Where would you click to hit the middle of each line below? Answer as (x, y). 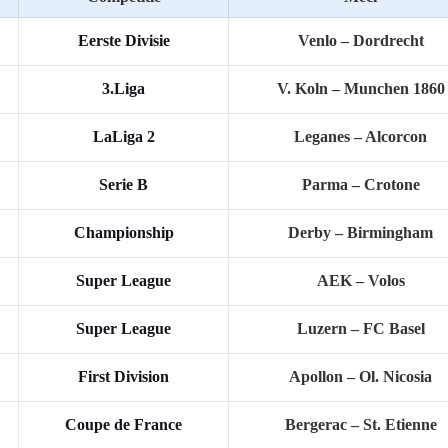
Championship (123, 232)
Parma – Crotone (360, 184)
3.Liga (123, 88)
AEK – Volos (360, 280)
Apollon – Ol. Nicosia (360, 376)
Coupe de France (123, 424)
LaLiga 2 (123, 136)
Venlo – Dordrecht (360, 40)
